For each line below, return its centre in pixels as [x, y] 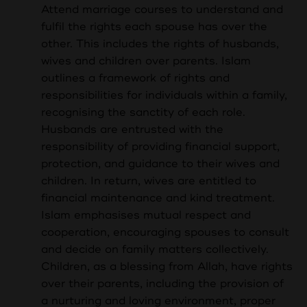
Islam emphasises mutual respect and [146, 216]
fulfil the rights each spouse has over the [154, 27]
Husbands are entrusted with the [132, 130]
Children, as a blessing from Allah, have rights [167, 267]
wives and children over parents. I [133, 61]
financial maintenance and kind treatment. [158, 198]
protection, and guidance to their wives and [160, 164]
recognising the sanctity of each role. [143, 113]
